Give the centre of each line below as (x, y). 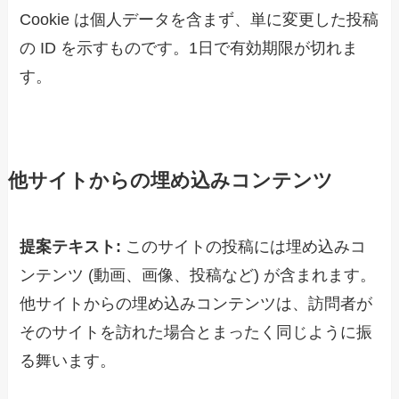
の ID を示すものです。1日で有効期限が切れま (189, 49)
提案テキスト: (73, 247)
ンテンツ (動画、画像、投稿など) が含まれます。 (198, 276)
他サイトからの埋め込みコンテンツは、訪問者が (196, 304)
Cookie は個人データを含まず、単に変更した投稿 (199, 20)
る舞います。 (68, 361)
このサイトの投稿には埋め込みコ (246, 247)
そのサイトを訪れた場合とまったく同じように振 (196, 333)
